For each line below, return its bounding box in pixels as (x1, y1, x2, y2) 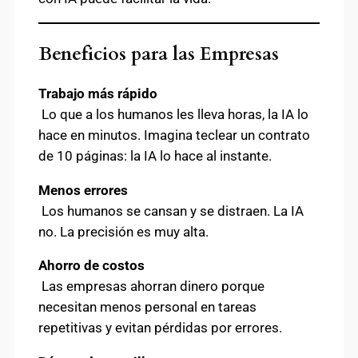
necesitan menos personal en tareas (38, 299, 257, 316)
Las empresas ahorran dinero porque (38, 278, 265, 295)
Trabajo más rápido (38, 85, 157, 101)
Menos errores (38, 181, 128, 198)
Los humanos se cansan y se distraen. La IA (38, 202, 304, 219)
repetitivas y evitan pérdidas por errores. (38, 320, 282, 336)
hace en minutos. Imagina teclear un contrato (38, 126, 310, 143)
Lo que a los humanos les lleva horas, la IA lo (38, 105, 308, 122)
